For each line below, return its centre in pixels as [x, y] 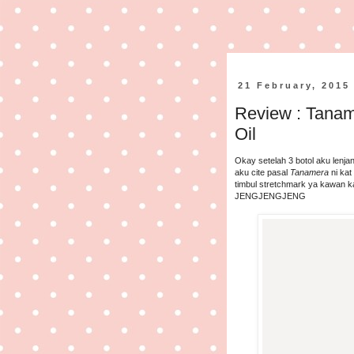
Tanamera [309, 172]
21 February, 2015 [294, 85]
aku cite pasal [262, 172]
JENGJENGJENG [270, 196]
